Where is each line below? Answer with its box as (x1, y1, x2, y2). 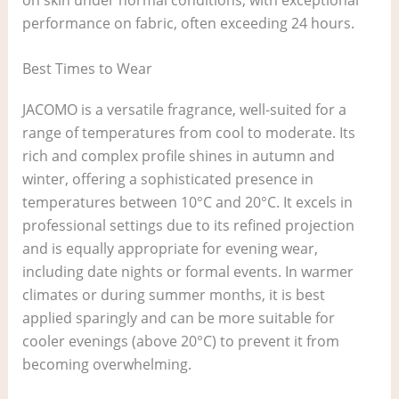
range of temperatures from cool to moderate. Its (21, 123, 355, 143)
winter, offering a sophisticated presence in (21, 169, 313, 190)
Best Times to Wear (21, 59, 152, 79)
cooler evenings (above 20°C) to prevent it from (21, 331, 339, 352)
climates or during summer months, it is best (21, 285, 325, 305)
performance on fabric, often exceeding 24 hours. (21, 12, 354, 33)
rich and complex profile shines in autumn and (21, 146, 335, 167)
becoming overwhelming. (21, 354, 191, 375)
